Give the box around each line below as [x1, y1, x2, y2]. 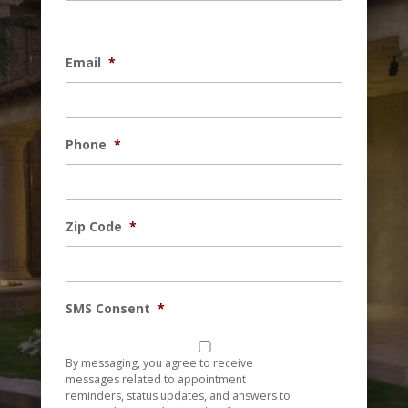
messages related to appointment [65, 372, 246, 388]
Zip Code [65, 218, 122, 236]
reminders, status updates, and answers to [65, 388, 291, 404]
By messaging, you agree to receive [65, 355, 253, 372]
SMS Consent [65, 300, 150, 318]
